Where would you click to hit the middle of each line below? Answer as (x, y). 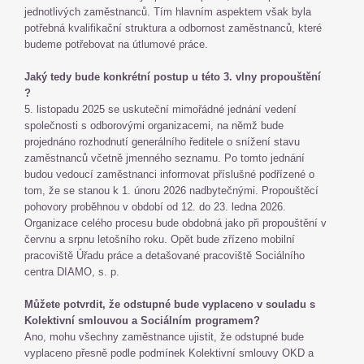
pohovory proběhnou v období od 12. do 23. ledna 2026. (155, 207)
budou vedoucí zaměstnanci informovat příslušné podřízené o (169, 174)
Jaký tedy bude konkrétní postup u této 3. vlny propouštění (173, 77)
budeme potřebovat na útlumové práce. (118, 44)
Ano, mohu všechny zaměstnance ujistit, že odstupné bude (164, 337)
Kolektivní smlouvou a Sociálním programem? (144, 321)
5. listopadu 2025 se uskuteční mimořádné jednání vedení (160, 109)
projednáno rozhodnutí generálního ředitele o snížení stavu (162, 142)
